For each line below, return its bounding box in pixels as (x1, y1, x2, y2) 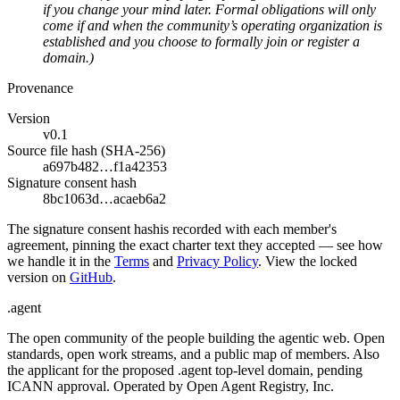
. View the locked (258, 253, 357, 269)
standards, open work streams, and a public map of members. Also (7, 346, 379, 362)
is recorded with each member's (160, 221, 337, 237)
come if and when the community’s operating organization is (43, 17, 382, 33)
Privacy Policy (177, 253, 258, 269)
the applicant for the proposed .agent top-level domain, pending (7, 362, 362, 378)
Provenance (7, 79, 73, 96)
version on (7, 269, 66, 285)
